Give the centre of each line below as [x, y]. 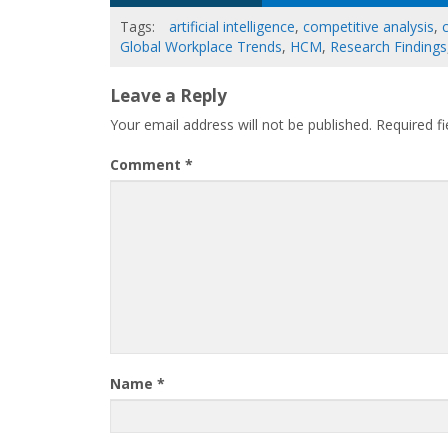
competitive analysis [368, 26]
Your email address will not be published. [241, 124]
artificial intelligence [232, 26]
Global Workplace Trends [201, 46]
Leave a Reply [168, 95]
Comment [147, 164]
